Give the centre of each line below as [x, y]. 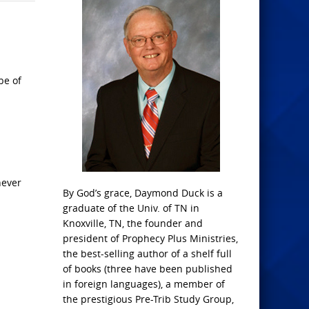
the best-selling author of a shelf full [147, 253]
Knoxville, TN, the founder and [133, 223]
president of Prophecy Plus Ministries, [150, 238]
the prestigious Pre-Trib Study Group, [148, 299]
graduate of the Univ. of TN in [131, 208]
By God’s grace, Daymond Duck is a [143, 193]
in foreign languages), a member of [144, 284]
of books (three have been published [148, 269]
